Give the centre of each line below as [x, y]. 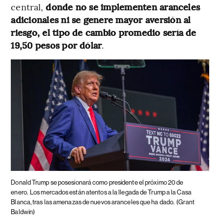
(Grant [185, 202]
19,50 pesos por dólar [56, 45]
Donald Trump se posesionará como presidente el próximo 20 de [97, 182]
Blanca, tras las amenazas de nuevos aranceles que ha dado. [93, 202]
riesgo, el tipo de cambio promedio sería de [104, 32]
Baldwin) [23, 212]
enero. [19, 192]
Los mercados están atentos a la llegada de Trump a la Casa [111, 192]
